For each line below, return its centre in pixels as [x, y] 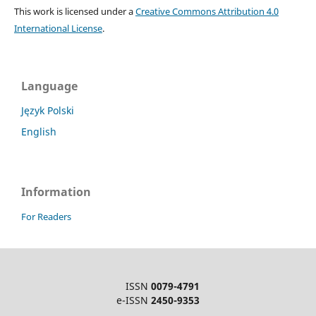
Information [56, 192]
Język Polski [48, 111]
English [39, 132]
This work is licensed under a [74, 12]
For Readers [46, 216]
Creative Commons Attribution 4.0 [207, 12]
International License [58, 29]
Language [49, 86]
